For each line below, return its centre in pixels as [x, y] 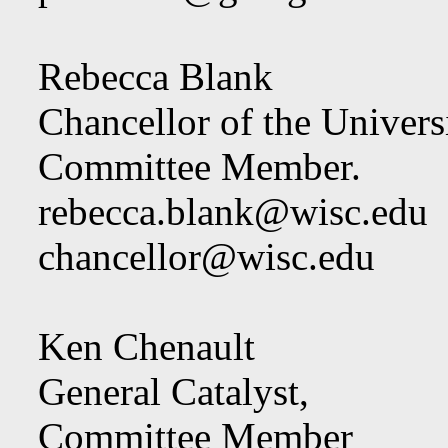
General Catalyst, [173, 391]
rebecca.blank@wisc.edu [233, 211]
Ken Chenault [146, 346]
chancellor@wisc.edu [206, 256]
